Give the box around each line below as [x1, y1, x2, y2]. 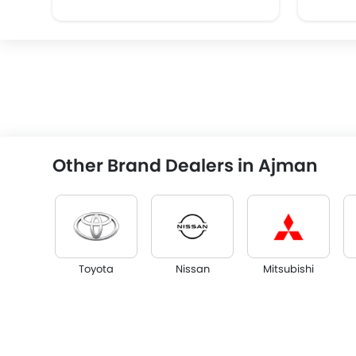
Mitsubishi [263, 261, 315, 277]
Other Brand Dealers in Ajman [52, 153, 318, 178]
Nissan [175, 261, 210, 277]
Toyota [79, 261, 114, 277]
